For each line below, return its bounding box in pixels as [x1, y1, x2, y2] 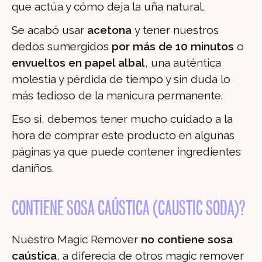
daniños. [12, 161, 54, 175]
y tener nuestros [135, 23, 219, 37]
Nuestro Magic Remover [12, 233, 141, 246]
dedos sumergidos [12, 40, 112, 53]
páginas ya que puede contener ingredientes [12, 145, 241, 158]
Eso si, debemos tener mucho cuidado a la [12, 112, 233, 126]
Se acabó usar [12, 23, 87, 37]
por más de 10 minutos [112, 40, 237, 53]
